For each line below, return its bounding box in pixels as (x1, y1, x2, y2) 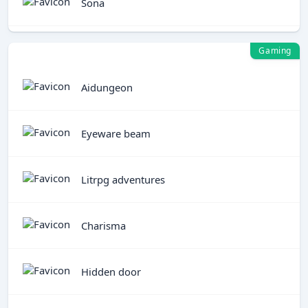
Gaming (258, 45, 291, 56)
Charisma (81, 218, 126, 232)
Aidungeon (81, 80, 133, 94)
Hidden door (81, 264, 141, 278)
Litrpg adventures (81, 172, 165, 186)
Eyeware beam (81, 126, 151, 140)
